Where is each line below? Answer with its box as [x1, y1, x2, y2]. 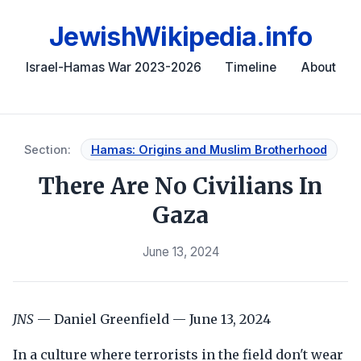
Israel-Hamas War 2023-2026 [26, 60, 201, 75]
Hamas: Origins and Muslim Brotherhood [90, 143, 327, 156]
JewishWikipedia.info [48, 21, 313, 52]
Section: [23, 143, 71, 156]
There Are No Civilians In [39, 172, 322, 201]
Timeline [225, 60, 277, 75]
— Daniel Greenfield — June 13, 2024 [34, 311, 271, 327]
